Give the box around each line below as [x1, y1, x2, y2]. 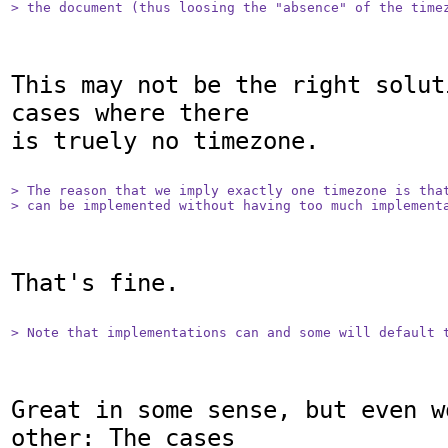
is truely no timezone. [11, 127, 319, 156]
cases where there [11, 99, 249, 128]
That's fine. [11, 269, 179, 298]
